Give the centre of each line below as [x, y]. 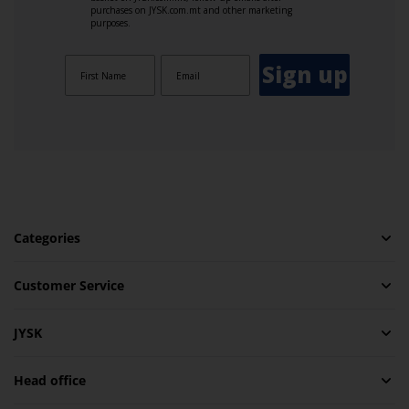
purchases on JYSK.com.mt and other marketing [191, 10]
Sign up [304, 74]
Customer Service [69, 285]
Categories [47, 238]
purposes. [110, 23]
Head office [50, 380]
